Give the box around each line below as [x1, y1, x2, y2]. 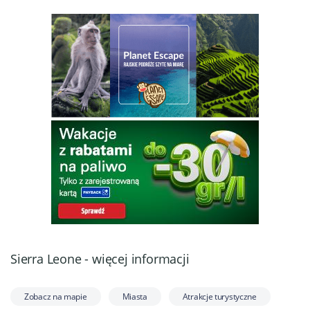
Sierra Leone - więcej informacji [10, 250, 190, 267]
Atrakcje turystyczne [182, 290, 257, 302]
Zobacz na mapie [24, 290, 87, 302]
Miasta [122, 290, 147, 302]
